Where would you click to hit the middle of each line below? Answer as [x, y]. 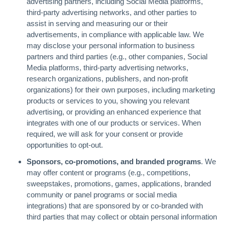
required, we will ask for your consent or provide [104, 134]
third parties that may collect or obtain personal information [122, 217]
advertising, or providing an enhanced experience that [114, 111]
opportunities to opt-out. [65, 145]
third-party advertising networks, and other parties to [111, 12]
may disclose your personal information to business [110, 45]
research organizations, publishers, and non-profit [107, 78]
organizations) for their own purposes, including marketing [121, 89]
